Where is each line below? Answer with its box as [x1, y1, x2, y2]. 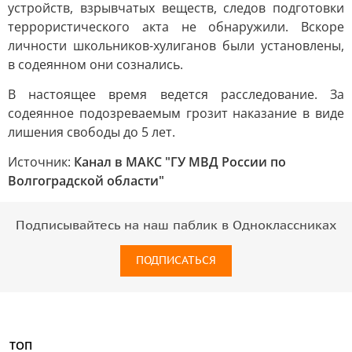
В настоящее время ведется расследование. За [8, 86, 344, 103]
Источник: [8, 153, 74, 170]
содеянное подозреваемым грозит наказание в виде [8, 104, 344, 122]
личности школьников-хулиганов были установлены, [8, 37, 344, 54]
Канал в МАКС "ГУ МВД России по [74, 153, 286, 170]
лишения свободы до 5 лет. [8, 123, 175, 141]
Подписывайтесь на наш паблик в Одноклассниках [16, 218, 336, 233]
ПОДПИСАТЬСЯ [136, 254, 216, 267]
